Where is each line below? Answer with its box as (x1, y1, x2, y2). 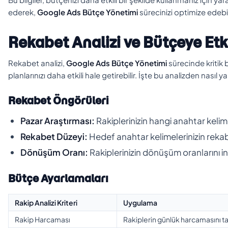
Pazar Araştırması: (20, 115, 95, 126)
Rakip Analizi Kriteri (15, 197, 77, 207)
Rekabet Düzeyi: (20, 130, 88, 142)
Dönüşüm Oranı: (20, 146, 88, 158)
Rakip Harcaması (15, 214, 70, 224)
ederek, (8, 7, 37, 17)
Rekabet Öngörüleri (8, 93, 109, 107)
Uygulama (123, 197, 157, 207)
